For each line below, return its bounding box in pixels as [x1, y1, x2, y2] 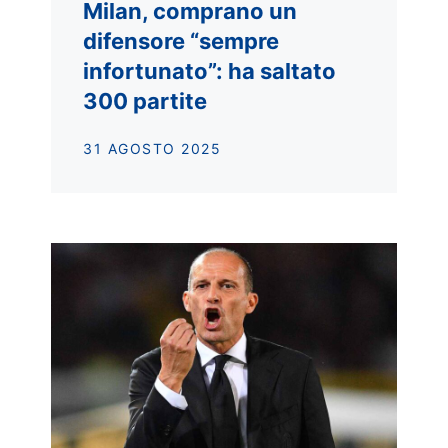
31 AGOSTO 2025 [83, 140, 221, 158]
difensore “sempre [83, 28, 279, 55]
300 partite [83, 88, 207, 115]
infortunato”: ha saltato [83, 58, 336, 85]
